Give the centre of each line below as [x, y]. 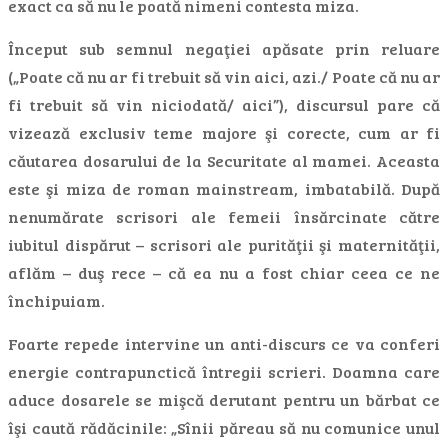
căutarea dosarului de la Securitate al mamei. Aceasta [224, 160]
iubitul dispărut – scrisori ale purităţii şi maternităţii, [224, 244]
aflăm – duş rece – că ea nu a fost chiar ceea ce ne [224, 272]
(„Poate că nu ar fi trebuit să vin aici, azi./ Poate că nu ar [224, 76]
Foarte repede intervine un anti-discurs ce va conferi [224, 343]
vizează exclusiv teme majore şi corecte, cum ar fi [224, 132]
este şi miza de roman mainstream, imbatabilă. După [224, 188]
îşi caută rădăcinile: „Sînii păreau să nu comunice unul [224, 427]
